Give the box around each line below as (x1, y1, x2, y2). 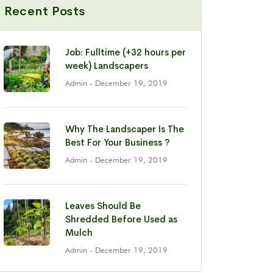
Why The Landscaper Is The (65, 122, 184, 135)
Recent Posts (4, 3, 85, 19)
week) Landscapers (65, 59, 148, 71)
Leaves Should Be (65, 199, 141, 211)
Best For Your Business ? (65, 136, 169, 148)
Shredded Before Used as (65, 213, 177, 225)
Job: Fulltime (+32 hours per (65, 46, 186, 58)
